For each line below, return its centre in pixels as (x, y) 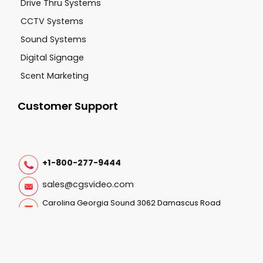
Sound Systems (53, 39)
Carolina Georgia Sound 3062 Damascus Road (131, 203)
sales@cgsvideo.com (88, 184)
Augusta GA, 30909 (78, 214)
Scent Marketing (55, 75)
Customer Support (68, 106)
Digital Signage (52, 57)
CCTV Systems (52, 21)
